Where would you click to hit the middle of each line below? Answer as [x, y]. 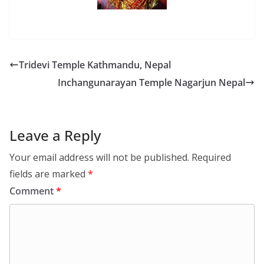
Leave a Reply [55, 135]
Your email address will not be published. [99, 157]
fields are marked [49, 174]
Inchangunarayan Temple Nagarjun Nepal [151, 82]
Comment [33, 191]
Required [211, 157]
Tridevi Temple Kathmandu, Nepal [95, 65]
